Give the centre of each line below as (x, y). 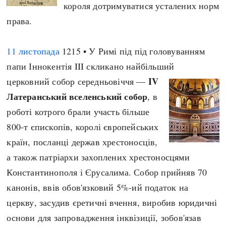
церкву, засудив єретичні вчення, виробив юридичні (112, 202)
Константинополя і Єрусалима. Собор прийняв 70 (107, 172)
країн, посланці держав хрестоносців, (82, 142)
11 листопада (33, 51)
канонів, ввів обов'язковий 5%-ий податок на (98, 187)
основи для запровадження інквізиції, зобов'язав (104, 217)
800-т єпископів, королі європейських (83, 127)
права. (19, 21)
